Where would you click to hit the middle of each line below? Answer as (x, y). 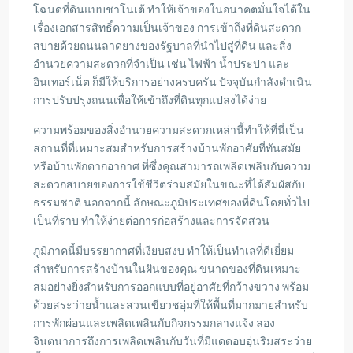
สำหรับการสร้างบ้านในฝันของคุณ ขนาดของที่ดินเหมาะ (167, 269)
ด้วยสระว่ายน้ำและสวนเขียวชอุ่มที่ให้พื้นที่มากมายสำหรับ (171, 305)
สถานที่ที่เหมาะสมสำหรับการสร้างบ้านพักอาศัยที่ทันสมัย (167, 148)
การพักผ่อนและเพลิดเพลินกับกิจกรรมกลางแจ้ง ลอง (154, 323)
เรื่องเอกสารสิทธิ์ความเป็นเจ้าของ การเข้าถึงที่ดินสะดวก (167, 28)
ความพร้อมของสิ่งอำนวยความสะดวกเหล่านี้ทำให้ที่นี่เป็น (169, 130)
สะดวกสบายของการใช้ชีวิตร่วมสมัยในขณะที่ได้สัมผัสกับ (169, 184)
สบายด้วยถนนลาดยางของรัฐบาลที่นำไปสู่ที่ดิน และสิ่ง (162, 46)
